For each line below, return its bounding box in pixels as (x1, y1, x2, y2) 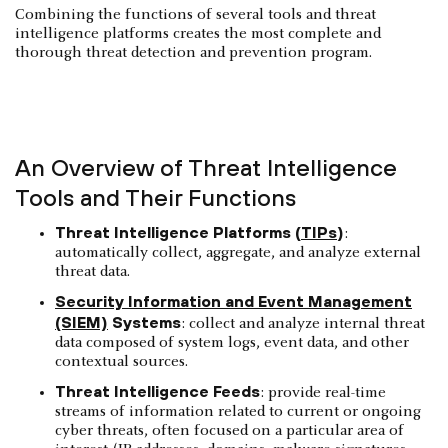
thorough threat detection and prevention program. (15, 44, 372, 61)
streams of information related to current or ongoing (55, 403, 421, 420)
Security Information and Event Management (55, 291, 412, 310)
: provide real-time (260, 384, 386, 401)
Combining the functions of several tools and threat (15, 6, 376, 23)
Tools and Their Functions (15, 183, 296, 211)
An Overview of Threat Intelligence (15, 153, 397, 181)
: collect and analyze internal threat (181, 315, 425, 332)
